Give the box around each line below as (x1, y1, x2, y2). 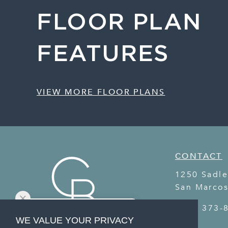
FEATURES (37, 43, 169, 66)
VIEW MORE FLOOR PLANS (37, 87, 165, 98)
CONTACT (175, 151, 222, 162)
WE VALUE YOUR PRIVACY (15, 215, 134, 226)
